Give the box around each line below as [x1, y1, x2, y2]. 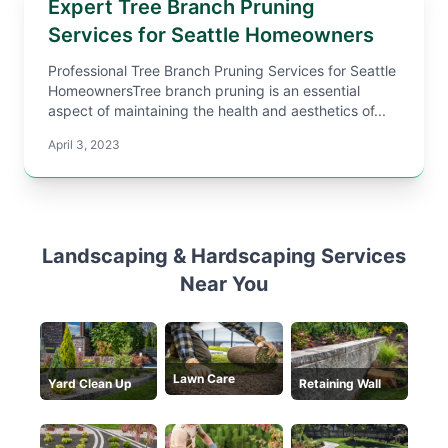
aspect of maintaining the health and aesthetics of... [48, 102, 386, 119]
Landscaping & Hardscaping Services [42, 244, 406, 268]
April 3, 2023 [48, 137, 120, 152]
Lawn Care [173, 370, 236, 386]
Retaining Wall [298, 376, 381, 392]
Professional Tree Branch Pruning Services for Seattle [48, 62, 396, 79]
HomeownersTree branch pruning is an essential [48, 82, 360, 99]
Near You [180, 272, 268, 296]
